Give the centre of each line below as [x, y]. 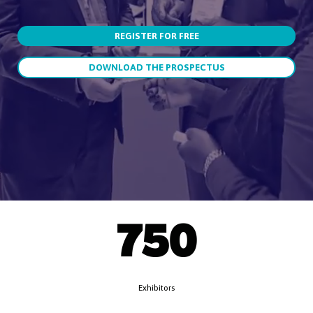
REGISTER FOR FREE [156, 36]
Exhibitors [156, 288]
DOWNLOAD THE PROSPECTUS [156, 67]
